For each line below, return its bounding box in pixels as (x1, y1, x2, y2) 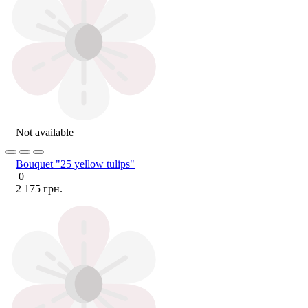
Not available (16, 126, 74, 138)
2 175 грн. (16, 182, 63, 195)
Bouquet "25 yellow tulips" (16, 157, 135, 170)
